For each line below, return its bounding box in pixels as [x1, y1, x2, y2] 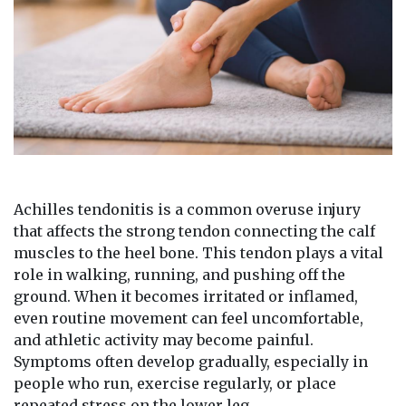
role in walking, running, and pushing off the [14, 266, 345, 285]
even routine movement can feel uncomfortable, [14, 309, 363, 328]
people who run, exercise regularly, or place [14, 374, 336, 393]
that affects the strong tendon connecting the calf [14, 222, 375, 241]
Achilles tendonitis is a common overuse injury [14, 200, 361, 219]
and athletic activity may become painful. [14, 331, 314, 350]
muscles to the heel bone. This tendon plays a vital [14, 244, 383, 263]
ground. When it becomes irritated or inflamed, [14, 287, 358, 306]
